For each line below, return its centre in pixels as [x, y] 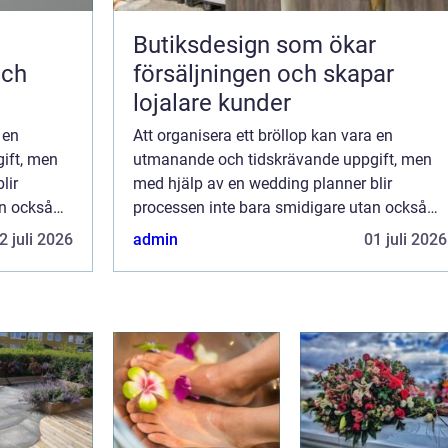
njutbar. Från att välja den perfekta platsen [282, 232]
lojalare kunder [212, 103]
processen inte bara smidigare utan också [280, 208]
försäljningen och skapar [263, 74]
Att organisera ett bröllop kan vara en [263, 136]
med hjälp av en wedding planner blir [262, 184]
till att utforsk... [186, 256]
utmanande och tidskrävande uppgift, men [282, 160]
